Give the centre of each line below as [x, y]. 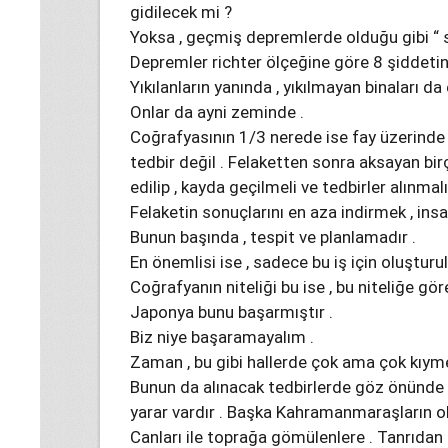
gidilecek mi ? [181, 12]
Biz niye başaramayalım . [222, 337]
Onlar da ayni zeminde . [217, 112]
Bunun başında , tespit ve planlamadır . [273, 237]
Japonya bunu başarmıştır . [231, 312]
